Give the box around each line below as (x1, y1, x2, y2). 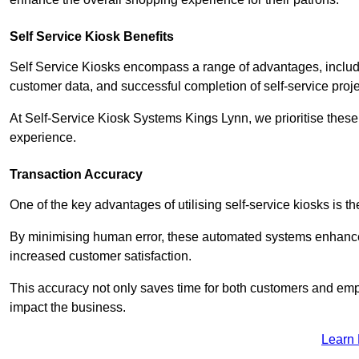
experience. (10, 130, 76, 144)
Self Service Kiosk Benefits (10, 29, 174, 43)
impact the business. (10, 300, 126, 314)
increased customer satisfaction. (10, 248, 195, 263)
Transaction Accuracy (10, 167, 143, 181)
